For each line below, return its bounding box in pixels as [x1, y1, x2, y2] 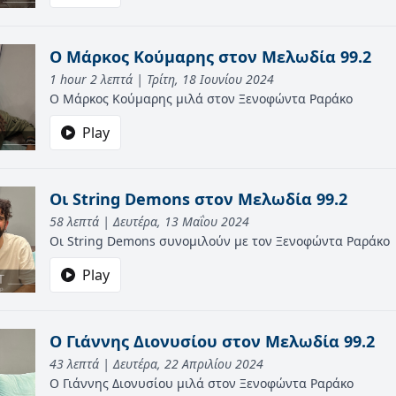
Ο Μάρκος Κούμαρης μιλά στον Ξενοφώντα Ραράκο [49, 90, 353, 107]
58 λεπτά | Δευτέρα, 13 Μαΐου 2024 [49, 213, 249, 230]
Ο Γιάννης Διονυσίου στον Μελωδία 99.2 [49, 331, 375, 352]
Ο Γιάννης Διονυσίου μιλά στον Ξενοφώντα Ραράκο [49, 375, 354, 392]
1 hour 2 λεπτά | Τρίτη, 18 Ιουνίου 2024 [49, 71, 274, 88]
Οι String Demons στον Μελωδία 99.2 [49, 188, 347, 209]
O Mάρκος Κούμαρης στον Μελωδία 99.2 [49, 46, 371, 67]
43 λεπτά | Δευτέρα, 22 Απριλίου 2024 [49, 355, 263, 372]
